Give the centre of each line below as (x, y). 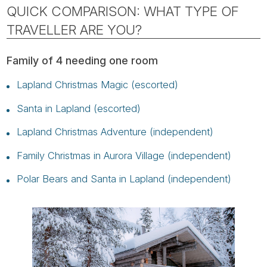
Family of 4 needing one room (83, 60)
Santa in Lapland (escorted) (78, 108)
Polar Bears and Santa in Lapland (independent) (124, 179)
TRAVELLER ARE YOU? (74, 30)
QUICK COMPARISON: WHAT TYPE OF (123, 11)
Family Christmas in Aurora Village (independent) (124, 155)
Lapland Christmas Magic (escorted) (97, 85)
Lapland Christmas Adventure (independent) (115, 132)
